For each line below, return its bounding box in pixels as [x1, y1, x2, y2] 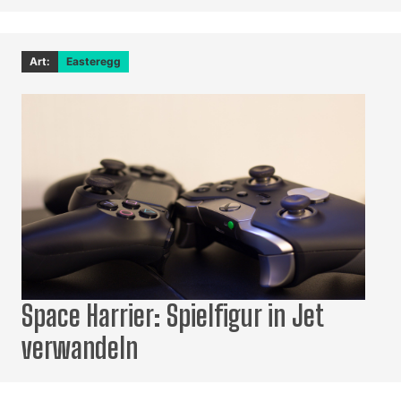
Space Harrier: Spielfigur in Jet [21, 299, 323, 334]
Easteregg [66, 55, 121, 69]
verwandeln [21, 331, 138, 366]
